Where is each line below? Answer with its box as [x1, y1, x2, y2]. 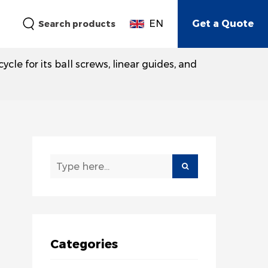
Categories [50, 237, 118, 251]
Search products [38, 19, 115, 29]
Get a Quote [192, 18, 254, 29]
